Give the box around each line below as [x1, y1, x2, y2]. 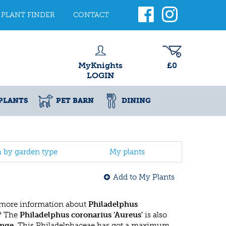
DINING [122, 96, 151, 105]
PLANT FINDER [1, 11, 55, 19]
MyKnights [78, 61, 123, 70]
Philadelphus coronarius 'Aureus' [20, 210, 143, 219]
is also [143, 210, 167, 219]
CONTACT [73, 11, 109, 19]
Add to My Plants [113, 173, 175, 182]
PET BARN [56, 96, 94, 105]
